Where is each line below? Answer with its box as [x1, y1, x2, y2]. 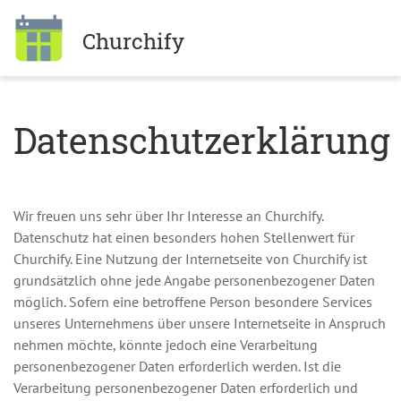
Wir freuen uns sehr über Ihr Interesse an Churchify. [13, 207, 323, 225]
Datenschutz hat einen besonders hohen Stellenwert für [13, 228, 354, 246]
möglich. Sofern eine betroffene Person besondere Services [13, 293, 372, 311]
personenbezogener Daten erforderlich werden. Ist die [13, 357, 341, 375]
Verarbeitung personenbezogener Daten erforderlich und [13, 379, 358, 397]
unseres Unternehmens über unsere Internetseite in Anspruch [13, 314, 386, 332]
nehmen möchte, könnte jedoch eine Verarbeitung [13, 336, 318, 354]
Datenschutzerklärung [13, 116, 390, 164]
